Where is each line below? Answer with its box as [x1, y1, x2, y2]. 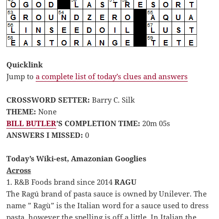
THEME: [6, 107, 37, 117]
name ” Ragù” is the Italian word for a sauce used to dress [6, 200, 209, 211]
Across [6, 165, 31, 175]
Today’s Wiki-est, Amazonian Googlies [6, 153, 147, 164]
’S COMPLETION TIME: [56, 118, 141, 129]
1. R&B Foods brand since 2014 [6, 177, 115, 187]
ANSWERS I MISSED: [6, 130, 84, 140]
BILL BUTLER [6, 118, 57, 129]
